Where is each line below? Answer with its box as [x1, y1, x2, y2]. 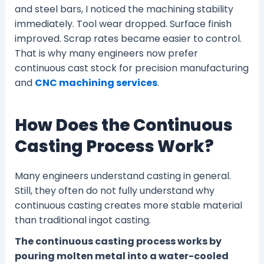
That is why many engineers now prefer [14, 47, 198, 61]
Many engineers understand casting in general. [14, 169, 231, 183]
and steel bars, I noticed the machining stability [14, 2, 233, 16]
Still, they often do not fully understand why [14, 183, 214, 197]
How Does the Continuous [14, 114, 233, 137]
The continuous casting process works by [14, 234, 222, 248]
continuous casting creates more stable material [14, 198, 242, 212]
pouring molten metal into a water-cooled [14, 249, 229, 263]
